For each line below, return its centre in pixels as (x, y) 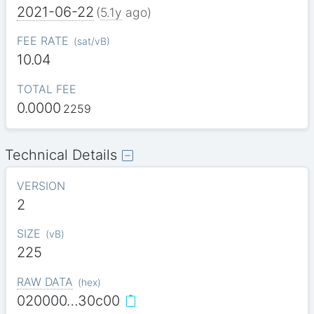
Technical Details (61, 155)
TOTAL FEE (46, 89)
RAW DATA (45, 281)
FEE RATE (42, 41)
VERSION (41, 186)
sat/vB (91, 41)
